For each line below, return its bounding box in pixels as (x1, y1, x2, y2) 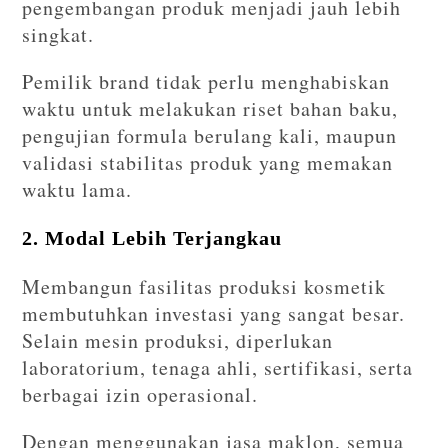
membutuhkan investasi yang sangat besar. (22, 299, 406, 327)
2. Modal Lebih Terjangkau (22, 226, 283, 249)
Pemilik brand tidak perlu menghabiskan (22, 67, 391, 95)
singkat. (22, 20, 95, 48)
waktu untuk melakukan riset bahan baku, (22, 94, 399, 122)
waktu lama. (22, 175, 133, 203)
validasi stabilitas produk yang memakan (22, 148, 394, 176)
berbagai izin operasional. (22, 380, 259, 408)
